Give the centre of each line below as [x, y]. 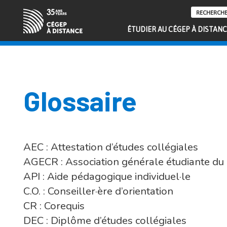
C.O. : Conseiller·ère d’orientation [98, 191]
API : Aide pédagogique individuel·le [107, 177]
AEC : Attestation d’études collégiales [110, 147]
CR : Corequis [54, 206]
